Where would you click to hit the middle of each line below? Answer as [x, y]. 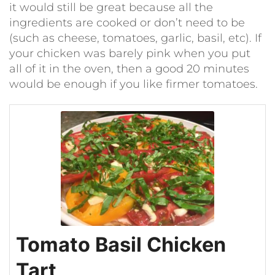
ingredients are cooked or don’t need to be [127, 22]
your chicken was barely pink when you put [130, 53]
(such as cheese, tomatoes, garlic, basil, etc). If [135, 38]
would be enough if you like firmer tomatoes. [134, 84]
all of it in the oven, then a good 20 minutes [129, 68]
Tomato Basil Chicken [121, 245]
